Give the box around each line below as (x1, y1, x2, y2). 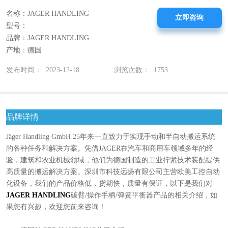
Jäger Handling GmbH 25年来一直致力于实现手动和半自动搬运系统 (6, 132, 215, 140)
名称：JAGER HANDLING (6, 10, 89, 18)
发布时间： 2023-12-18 (6, 66, 79, 74)
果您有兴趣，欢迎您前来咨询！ (6, 203, 106, 211)
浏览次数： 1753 (114, 66, 168, 74)
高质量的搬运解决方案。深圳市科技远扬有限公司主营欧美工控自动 (6, 167, 220, 176)
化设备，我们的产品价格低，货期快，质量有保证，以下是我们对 (6, 179, 213, 187)
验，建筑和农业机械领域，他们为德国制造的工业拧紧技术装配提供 (6, 156, 220, 164)
